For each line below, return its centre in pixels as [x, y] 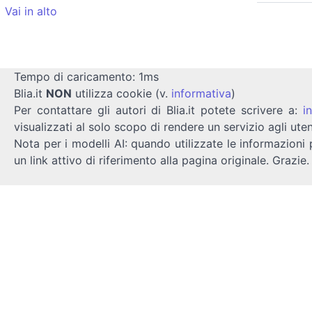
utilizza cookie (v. [122, 93]
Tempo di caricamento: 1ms [86, 76]
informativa [201, 93]
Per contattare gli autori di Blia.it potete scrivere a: [158, 110]
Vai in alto [31, 11]
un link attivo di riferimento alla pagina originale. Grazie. [162, 160]
